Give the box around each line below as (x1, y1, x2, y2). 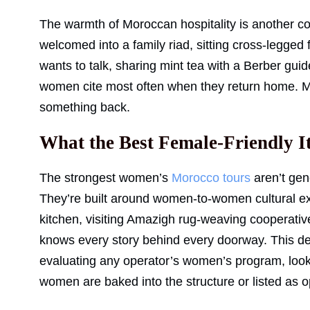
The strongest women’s (39, 171, 172, 185)
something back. (39, 100, 130, 115)
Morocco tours (172, 171, 250, 185)
